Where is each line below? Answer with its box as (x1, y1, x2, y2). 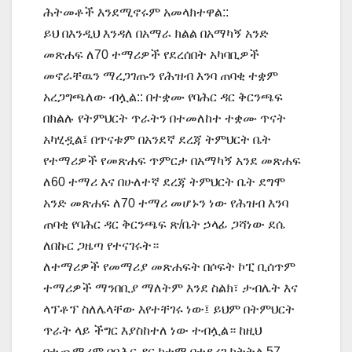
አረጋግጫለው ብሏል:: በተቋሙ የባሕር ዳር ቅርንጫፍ (43, 90, 283, 104)
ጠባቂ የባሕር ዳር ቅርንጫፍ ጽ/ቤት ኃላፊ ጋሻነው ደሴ (43, 217, 285, 231)
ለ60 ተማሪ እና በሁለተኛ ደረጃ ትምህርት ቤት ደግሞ (43, 174, 285, 189)
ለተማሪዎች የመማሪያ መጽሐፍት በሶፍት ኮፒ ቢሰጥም (43, 259, 295, 273)
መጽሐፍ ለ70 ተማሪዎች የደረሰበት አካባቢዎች (43, 47, 259, 61)
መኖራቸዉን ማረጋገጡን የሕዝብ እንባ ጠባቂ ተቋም (43, 68, 278, 82)
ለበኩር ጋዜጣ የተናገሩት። (43, 238, 159, 252)
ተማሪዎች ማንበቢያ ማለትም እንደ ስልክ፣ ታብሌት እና (43, 280, 298, 295)
